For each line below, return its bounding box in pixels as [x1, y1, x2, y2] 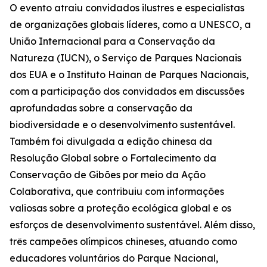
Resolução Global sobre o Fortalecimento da [10, 152, 216, 164]
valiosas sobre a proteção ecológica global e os [10, 202, 231, 214]
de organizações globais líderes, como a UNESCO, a [10, 18, 251, 30]
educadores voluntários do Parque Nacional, [10, 252, 218, 264]
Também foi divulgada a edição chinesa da [10, 135, 212, 147]
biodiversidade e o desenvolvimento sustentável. [10, 119, 235, 131]
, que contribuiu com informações [71, 185, 224, 197]
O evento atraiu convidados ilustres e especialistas [10, 2, 244, 14]
